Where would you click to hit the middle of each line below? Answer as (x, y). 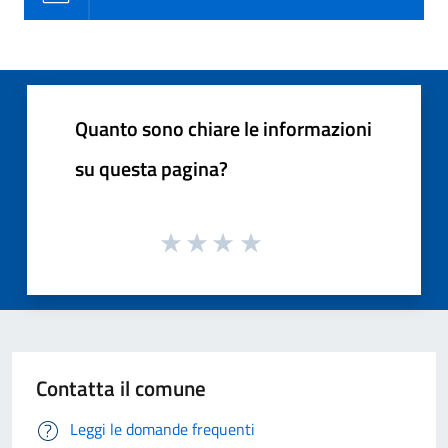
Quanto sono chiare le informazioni (223, 128)
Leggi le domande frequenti (162, 429)
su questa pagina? (151, 168)
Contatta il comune (121, 388)
